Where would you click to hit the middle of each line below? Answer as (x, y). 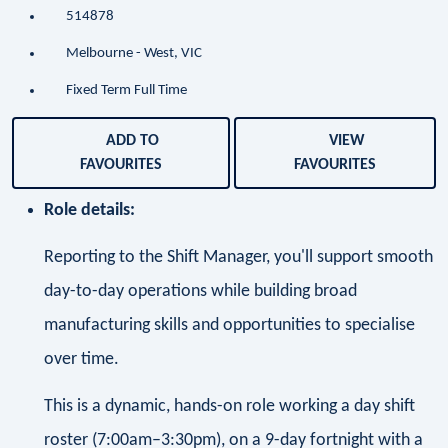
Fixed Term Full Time (126, 91)
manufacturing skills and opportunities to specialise (229, 325)
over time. (81, 359)
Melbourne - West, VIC (133, 54)
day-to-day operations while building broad (200, 291)
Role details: (89, 211)
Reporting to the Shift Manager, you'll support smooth (238, 257)
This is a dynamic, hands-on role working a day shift (229, 406)
